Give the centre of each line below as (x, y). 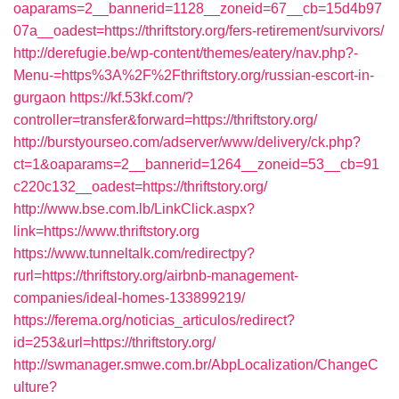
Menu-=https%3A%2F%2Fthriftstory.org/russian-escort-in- (194, 75)
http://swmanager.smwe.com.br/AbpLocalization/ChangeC (196, 365)
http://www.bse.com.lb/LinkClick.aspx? (134, 209)
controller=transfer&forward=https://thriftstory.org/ (165, 120)
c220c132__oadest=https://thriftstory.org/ (140, 187)
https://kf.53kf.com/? (131, 98)
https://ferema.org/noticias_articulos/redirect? (154, 320)
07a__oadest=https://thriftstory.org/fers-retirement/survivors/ (199, 31)
